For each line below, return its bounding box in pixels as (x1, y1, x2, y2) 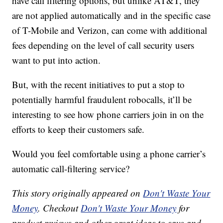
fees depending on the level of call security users (12, 39, 195, 52)
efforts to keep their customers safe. (12, 123, 145, 136)
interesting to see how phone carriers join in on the (12, 108, 204, 121)
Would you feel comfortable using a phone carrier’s (12, 147, 206, 160)
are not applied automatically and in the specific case (12, 9, 211, 22)
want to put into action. (12, 54, 101, 67)
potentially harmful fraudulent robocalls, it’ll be (12, 93, 192, 106)
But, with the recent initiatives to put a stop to (12, 78, 185, 91)
